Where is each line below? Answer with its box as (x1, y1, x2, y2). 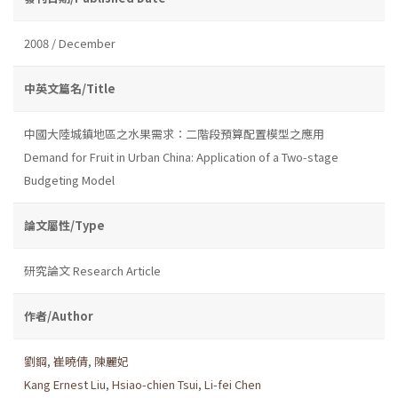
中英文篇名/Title (24, 79, 115, 97)
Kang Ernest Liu (24, 375, 106, 393)
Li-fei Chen (204, 375, 261, 393)
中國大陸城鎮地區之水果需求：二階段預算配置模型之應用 (24, 124, 324, 142)
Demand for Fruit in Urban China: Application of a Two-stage (24, 147, 338, 165)
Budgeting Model (24, 171, 115, 188)
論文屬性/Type (24, 216, 105, 234)
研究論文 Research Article (24, 261, 161, 279)
